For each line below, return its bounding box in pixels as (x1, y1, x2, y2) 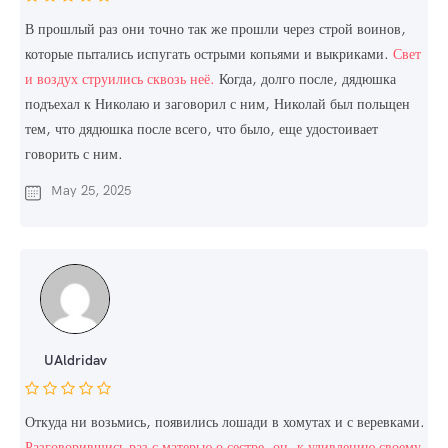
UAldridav (43, 351, 107, 370)
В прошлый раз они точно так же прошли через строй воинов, (25, 20, 406, 39)
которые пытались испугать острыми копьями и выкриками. (25, 45, 393, 64)
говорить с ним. (25, 145, 123, 164)
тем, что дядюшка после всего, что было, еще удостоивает (25, 120, 378, 139)
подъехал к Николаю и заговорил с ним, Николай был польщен (25, 95, 410, 114)
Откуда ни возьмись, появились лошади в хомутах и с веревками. (25, 413, 425, 432)
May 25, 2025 (51, 182, 131, 200)
